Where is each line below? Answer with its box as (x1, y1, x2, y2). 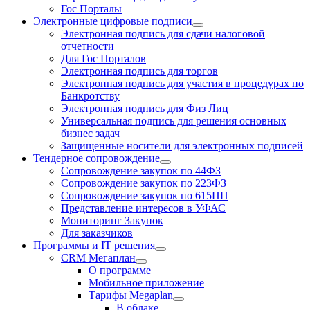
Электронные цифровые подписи (33, 15, 192, 27)
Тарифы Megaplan (89, 289, 173, 301)
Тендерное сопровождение (33, 152, 160, 164)
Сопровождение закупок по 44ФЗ (61, 165, 221, 176)
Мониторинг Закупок (61, 215, 163, 226)
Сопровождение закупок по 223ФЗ (61, 177, 226, 189)
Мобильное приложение (89, 277, 204, 289)
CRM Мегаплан (61, 252, 136, 264)
